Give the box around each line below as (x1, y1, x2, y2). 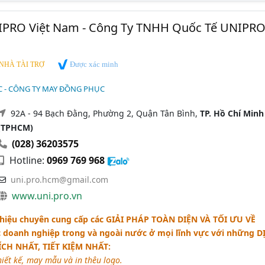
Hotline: (7, 153, 47, 167)
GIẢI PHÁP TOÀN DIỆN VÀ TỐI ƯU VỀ (105, 213, 256, 225)
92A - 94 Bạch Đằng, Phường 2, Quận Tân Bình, (10, 107, 200, 119)
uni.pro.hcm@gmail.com (10, 173, 108, 185)
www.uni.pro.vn (11, 189, 82, 202)
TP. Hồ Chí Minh (199, 107, 264, 119)
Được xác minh (67, 60, 118, 69)
